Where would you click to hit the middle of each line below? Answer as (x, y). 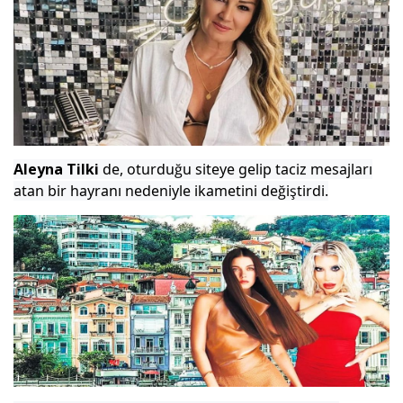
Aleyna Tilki (56, 170)
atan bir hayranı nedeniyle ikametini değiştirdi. (171, 191)
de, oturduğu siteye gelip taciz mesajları (236, 170)
